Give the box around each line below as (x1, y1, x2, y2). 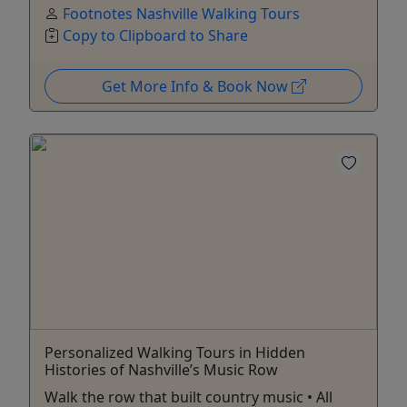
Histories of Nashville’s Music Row (45, 359, 278, 380)
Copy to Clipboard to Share (63, 25, 248, 45)
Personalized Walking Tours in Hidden (45, 342, 305, 362)
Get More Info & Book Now (101, 75, 292, 96)
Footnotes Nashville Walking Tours (63, 3, 300, 24)
